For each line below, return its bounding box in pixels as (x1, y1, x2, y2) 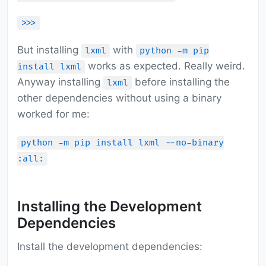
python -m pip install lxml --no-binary (21, 137, 224, 149)
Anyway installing (17, 76, 103, 88)
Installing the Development (17, 198, 202, 216)
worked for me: (17, 108, 90, 121)
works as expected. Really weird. (85, 60, 245, 72)
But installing (17, 44, 81, 56)
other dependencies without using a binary (17, 92, 221, 104)
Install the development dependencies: (17, 240, 202, 253)
